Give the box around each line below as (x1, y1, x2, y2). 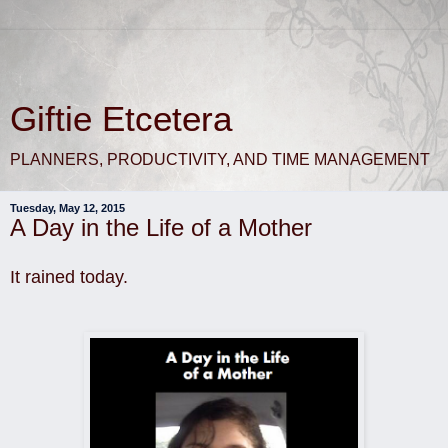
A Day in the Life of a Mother (10, 214, 312, 241)
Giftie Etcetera (10, 100, 232, 138)
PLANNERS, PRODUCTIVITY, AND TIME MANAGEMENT (10, 151, 430, 168)
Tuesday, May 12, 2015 (10, 202, 125, 214)
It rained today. (10, 266, 128, 287)
